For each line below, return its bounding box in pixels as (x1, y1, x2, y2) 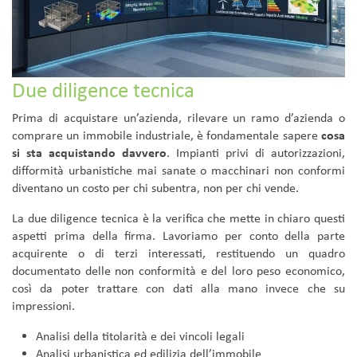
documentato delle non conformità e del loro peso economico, (12, 263, 345, 279)
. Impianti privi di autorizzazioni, (167, 145, 345, 161)
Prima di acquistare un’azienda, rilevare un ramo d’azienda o (12, 110, 345, 126)
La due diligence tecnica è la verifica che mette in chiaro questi (12, 210, 345, 226)
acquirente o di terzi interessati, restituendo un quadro (12, 245, 345, 261)
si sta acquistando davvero (12, 145, 167, 161)
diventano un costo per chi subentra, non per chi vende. (12, 180, 299, 196)
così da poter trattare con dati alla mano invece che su (12, 280, 345, 296)
